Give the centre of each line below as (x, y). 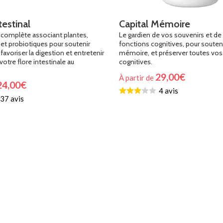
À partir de (137, 78)
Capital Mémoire (154, 24)
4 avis (168, 91)
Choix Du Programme (156, 93)
